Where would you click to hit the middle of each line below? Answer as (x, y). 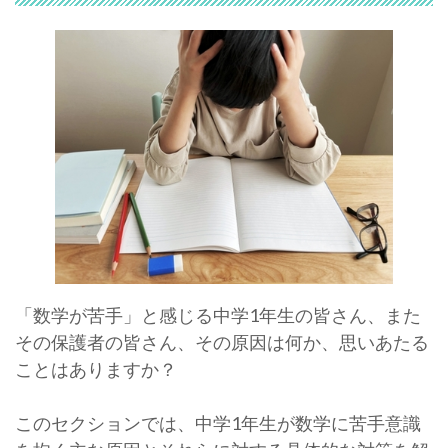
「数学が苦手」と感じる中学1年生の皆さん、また (218, 314)
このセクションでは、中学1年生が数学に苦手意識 (218, 422)
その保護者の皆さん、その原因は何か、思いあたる (222, 341)
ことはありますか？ (96, 368)
